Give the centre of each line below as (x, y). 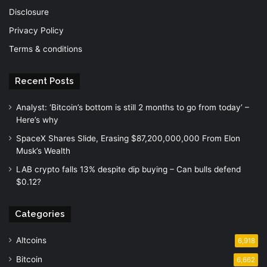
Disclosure (29, 12)
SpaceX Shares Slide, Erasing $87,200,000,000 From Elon (128, 138)
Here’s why (37, 119)
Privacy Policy (36, 30)
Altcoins (31, 240)
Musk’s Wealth (43, 150)
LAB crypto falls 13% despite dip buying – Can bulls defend (128, 169)
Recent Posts (44, 81)
